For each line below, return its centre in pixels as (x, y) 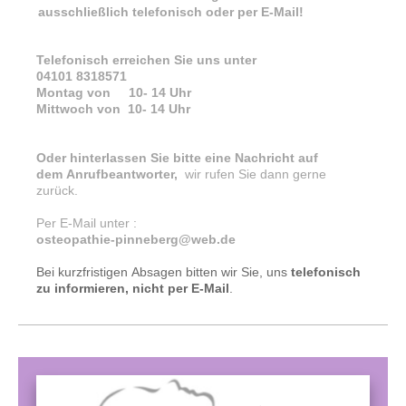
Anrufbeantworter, (126, 174)
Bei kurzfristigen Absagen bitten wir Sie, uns (164, 271)
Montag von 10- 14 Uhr (114, 92)
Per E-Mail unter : (87, 222)
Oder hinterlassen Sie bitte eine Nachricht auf (177, 157)
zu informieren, (84, 288)
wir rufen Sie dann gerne (256, 174)
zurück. (57, 190)
